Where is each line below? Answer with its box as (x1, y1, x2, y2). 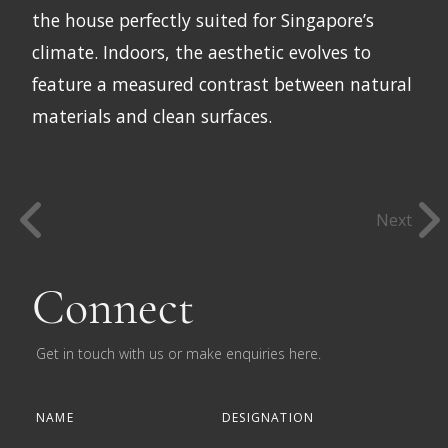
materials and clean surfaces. (32, 103, 272, 128)
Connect (32, 278, 194, 337)
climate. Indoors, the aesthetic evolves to (32, 39, 371, 64)
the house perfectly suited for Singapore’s (32, 7, 374, 32)
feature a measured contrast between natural (32, 71, 412, 96)
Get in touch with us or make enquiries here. (36, 343, 321, 363)
